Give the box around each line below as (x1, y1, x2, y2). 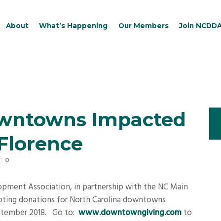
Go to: (52, 206, 78, 220)
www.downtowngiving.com (78, 206, 182, 220)
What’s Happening (39, 22, 108, 30)
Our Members (118, 22, 169, 30)
